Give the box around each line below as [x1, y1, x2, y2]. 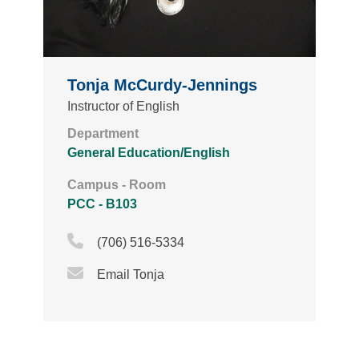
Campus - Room [67, 178, 166, 192]
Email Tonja [96, 268, 164, 282]
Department [67, 127, 139, 141]
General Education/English [67, 146, 230, 160]
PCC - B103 [67, 197, 137, 212]
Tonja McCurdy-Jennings [67, 76, 257, 95]
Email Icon [83, 264, 192, 281]
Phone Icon [83, 232, 196, 249]
